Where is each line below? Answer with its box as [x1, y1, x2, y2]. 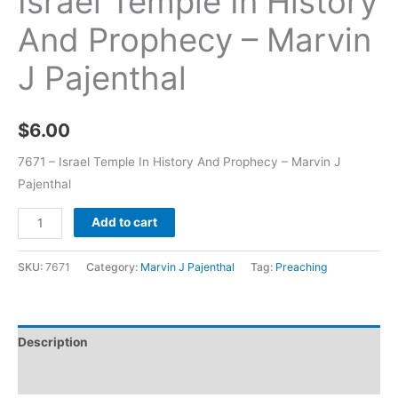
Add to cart [92, 214, 158, 229]
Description [18, 335, 88, 350]
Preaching [275, 259, 328, 274]
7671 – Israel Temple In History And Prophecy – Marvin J [18, 155, 340, 170]
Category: [86, 259, 140, 274]
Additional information [18, 369, 152, 384]
